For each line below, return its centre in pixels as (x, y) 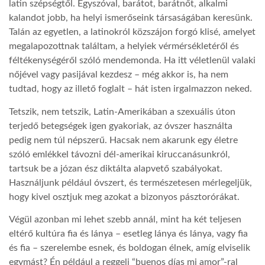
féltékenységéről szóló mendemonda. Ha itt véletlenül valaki (132, 61)
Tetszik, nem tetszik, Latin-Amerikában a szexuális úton (122, 112)
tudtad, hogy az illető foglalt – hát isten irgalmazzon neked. (130, 89)
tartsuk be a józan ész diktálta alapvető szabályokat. (116, 168)
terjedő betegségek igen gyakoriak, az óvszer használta (121, 126)
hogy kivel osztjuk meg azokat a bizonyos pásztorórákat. (124, 197)
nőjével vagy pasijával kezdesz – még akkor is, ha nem (119, 75)
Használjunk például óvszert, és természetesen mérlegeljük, (130, 182)
